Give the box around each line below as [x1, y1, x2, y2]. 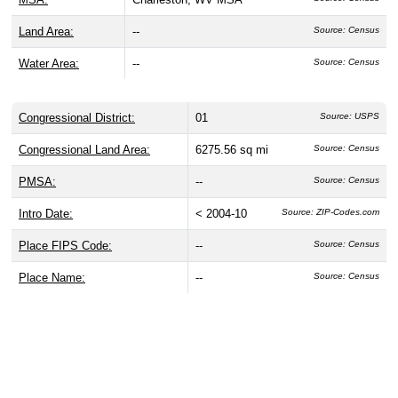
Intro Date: [19, 207, 73, 221]
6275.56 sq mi [195, 143, 268, 157]
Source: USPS [320, 111, 379, 122]
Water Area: [19, 57, 79, 71]
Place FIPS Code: [19, 239, 112, 253]
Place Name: [19, 271, 85, 285]
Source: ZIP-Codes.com [282, 207, 379, 218]
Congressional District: [19, 111, 135, 125]
